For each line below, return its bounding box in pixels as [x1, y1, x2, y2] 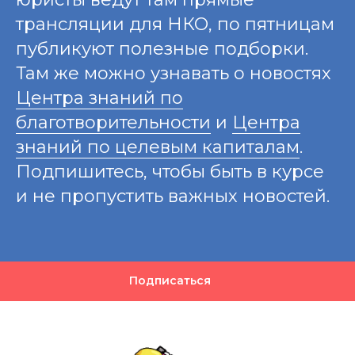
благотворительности [16, 111, 211, 133]
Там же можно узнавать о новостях [16, 62, 331, 84]
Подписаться [128, 273, 211, 288]
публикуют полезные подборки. [16, 37, 308, 59]
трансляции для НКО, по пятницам [16, 13, 334, 35]
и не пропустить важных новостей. [16, 185, 330, 207]
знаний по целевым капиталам [16, 136, 300, 158]
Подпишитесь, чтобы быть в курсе [16, 160, 324, 182]
